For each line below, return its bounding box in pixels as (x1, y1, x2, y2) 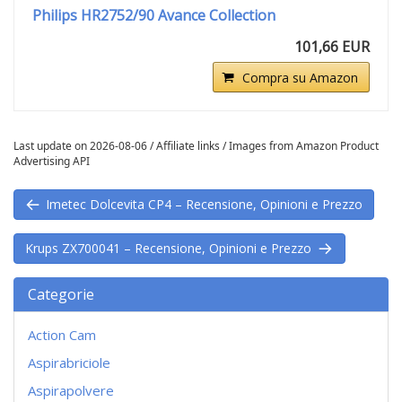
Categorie (28, 284, 94, 304)
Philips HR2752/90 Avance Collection (32, 5, 275, 26)
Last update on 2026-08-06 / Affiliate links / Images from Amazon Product (13, 138, 379, 154)
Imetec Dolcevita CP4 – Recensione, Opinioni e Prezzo (42, 195, 363, 213)
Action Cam (28, 325, 96, 344)
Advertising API (13, 153, 90, 170)
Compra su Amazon (242, 69, 358, 87)
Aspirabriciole (28, 353, 110, 371)
